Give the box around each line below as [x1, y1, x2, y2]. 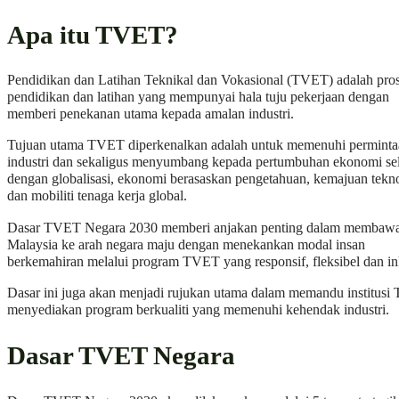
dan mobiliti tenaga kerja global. [7, 188, 187, 205]
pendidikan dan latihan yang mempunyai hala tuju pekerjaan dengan [7, 89, 389, 106]
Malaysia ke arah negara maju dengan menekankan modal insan [7, 236, 365, 253]
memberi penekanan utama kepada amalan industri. [7, 106, 294, 123]
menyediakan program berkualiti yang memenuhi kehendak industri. [7, 301, 389, 318]
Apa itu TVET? [7, 20, 178, 49]
